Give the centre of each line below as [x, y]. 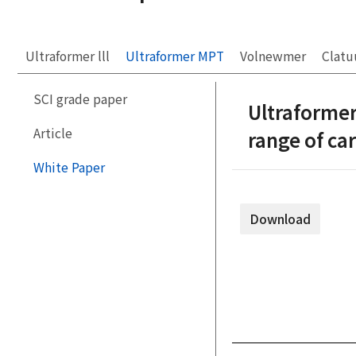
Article [53, 133]
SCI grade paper [80, 99]
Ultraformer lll [68, 56]
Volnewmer [273, 56]
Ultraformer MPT [175, 56]
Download [280, 219]
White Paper [69, 167]
